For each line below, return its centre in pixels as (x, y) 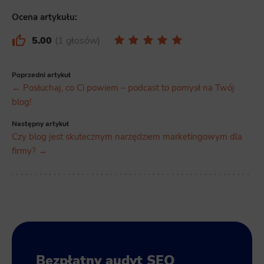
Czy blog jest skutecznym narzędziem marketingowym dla (127, 137)
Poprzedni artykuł (41, 75)
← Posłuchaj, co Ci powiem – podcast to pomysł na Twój (123, 88)
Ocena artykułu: (44, 17)
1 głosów (77, 41)
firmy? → (29, 151)
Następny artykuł (40, 124)
